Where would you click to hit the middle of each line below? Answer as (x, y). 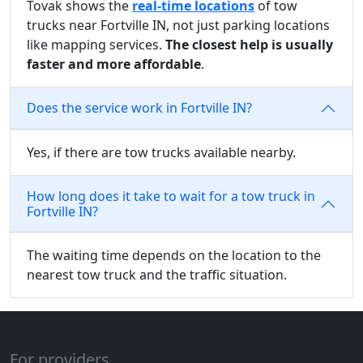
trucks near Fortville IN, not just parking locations (178, 25)
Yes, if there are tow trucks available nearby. (161, 152)
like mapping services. (96, 44)
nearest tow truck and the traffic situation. (157, 274)
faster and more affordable (114, 64)
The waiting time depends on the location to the (174, 255)
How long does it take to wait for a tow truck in (171, 196)
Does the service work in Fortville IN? (139, 108)
